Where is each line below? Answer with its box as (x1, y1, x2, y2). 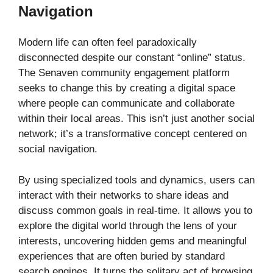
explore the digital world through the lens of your (18, 219, 237, 232)
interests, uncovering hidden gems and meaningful (18, 235, 247, 247)
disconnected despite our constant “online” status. (18, 52, 246, 64)
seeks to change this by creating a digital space (18, 82, 235, 94)
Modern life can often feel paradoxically (18, 37, 197, 49)
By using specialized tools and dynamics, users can (18, 174, 255, 186)
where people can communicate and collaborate (18, 97, 235, 110)
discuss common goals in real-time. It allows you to (18, 204, 252, 216)
